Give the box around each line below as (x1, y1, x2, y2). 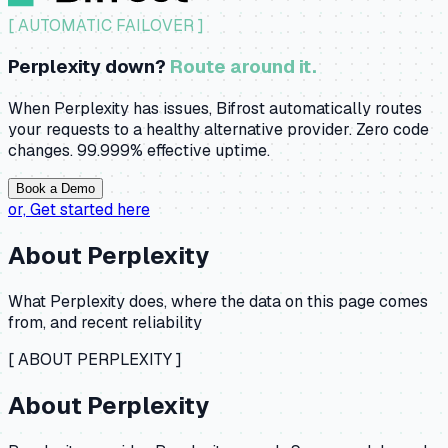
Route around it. (170, 54, 317, 80)
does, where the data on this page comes (125, 290, 428, 312)
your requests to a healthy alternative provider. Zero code (8, 119, 429, 141)
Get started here (30, 199, 150, 221)
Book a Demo (16, 181, 95, 197)
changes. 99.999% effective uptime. (8, 140, 270, 162)
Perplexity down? (8, 54, 170, 80)
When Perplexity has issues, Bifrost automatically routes (8, 98, 422, 120)
